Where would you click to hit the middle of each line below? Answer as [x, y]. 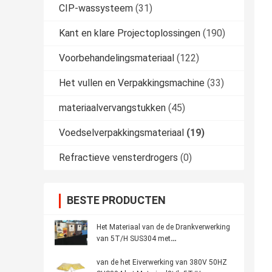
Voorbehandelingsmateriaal [117, 58]
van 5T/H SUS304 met [134, 239]
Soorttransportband [129, 250]
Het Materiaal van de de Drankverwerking [163, 227]
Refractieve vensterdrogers [118, 158]
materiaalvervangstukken [112, 108]
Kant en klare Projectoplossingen [130, 33]
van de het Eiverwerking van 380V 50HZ [162, 263]
